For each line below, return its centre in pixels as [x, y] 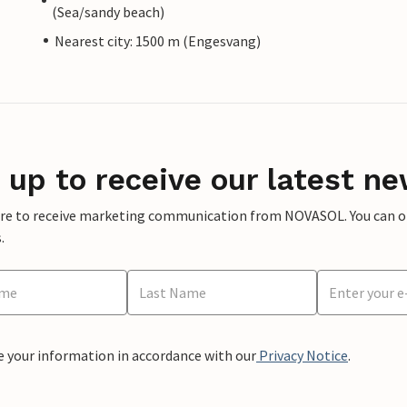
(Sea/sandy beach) [109, 11]
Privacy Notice [302, 355]
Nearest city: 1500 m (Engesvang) [158, 40]
